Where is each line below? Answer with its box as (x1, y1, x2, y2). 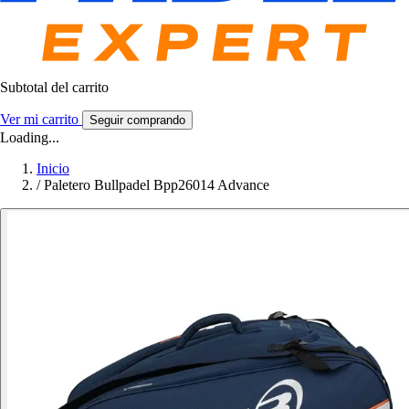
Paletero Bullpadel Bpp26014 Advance (44, 177, 269, 194)
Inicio (37, 161, 69, 177)
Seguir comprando (89, 113, 185, 128)
